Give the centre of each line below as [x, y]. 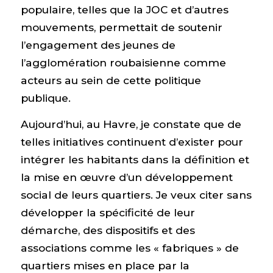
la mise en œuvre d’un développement [126, 177]
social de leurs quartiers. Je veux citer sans [136, 195]
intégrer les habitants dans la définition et [135, 160]
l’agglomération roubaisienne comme [123, 62]
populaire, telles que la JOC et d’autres [124, 9]
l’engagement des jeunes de [98, 44]
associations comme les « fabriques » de [129, 248]
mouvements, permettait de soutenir [121, 27]
